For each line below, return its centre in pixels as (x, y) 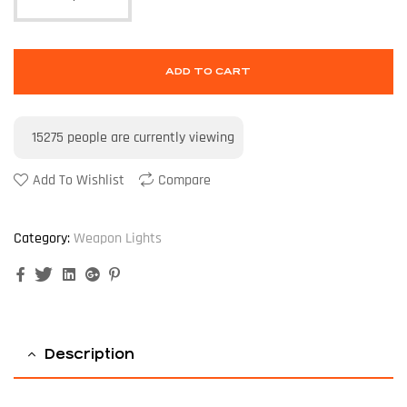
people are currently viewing (149, 138)
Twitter (78, 274)
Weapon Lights (118, 239)
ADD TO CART (208, 72)
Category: (42, 239)
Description (89, 354)
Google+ (127, 274)
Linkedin (104, 274)
